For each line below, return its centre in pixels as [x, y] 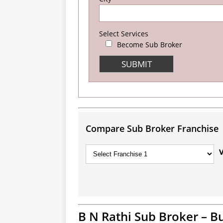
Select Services [124, 34]
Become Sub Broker [150, 45]
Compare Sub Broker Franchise [152, 128]
